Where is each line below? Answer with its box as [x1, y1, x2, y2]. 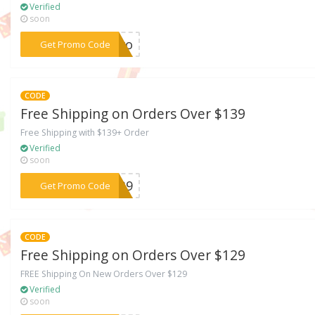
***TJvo [86, 36, 134, 53]
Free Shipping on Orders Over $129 [20, 245, 246, 264]
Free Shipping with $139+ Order [20, 127, 150, 139]
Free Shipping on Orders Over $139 [20, 105, 246, 124]
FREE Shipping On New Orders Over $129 [20, 267, 188, 280]
